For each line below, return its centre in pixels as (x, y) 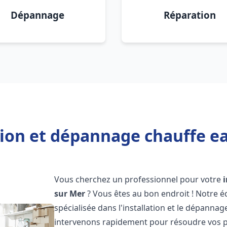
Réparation (190, 15)
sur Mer (70, 194)
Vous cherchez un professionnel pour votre (139, 179)
